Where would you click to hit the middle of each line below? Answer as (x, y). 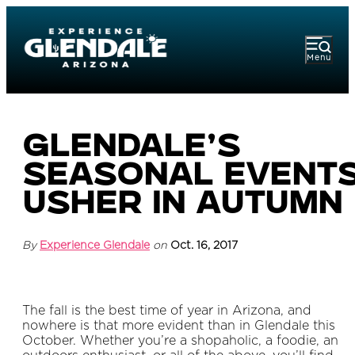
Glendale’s (131, 149)
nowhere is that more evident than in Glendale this (179, 326)
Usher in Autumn (182, 206)
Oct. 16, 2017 (204, 246)
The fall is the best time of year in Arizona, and (167, 311)
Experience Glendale (95, 246)
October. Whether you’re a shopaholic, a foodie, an (180, 341)
